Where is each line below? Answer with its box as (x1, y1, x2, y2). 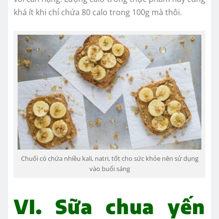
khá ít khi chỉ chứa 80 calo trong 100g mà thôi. (14, 6, 182, 18)
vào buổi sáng (89, 164, 130, 173)
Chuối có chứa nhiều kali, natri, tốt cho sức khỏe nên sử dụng (21, 153, 198, 163)
